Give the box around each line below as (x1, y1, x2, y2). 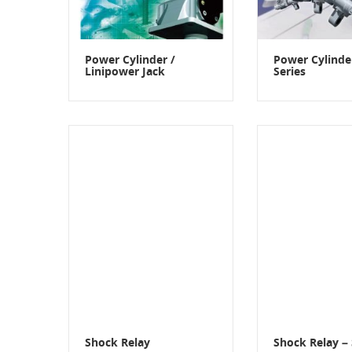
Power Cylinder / (85, 52, 175, 70)
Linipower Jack (85, 64, 165, 82)
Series (273, 64, 306, 82)
